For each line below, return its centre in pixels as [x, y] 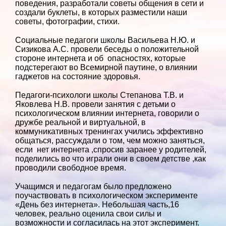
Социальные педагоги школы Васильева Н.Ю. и [105, 40]
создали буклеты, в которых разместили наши [101, 13]
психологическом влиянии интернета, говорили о [107, 113]
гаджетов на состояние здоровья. [78, 77]
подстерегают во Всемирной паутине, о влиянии [106, 68]
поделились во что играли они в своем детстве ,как [110, 158]
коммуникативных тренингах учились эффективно [109, 131]
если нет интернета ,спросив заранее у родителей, [111, 149]
